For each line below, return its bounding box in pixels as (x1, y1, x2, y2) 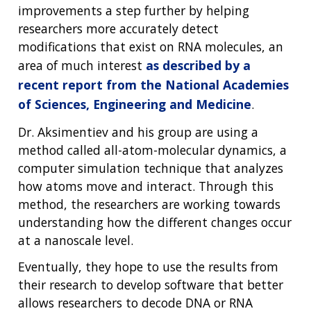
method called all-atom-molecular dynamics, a (18, 141, 287, 158)
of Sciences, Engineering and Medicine (18, 95, 251, 112)
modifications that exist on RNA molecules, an (18, 37, 283, 55)
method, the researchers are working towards (18, 195, 280, 212)
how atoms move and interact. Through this (18, 177, 274, 194)
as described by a (146, 56, 251, 74)
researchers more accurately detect (18, 19, 219, 37)
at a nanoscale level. (18, 231, 133, 249)
